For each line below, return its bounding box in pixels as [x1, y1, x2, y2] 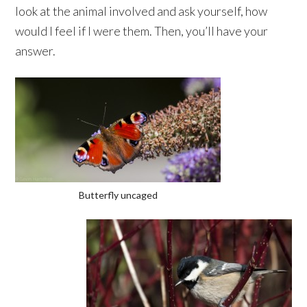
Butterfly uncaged [78, 188, 158, 201]
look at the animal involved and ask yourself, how [15, 3, 268, 19]
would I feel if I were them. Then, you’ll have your [15, 23, 269, 38]
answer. [15, 42, 56, 58]
